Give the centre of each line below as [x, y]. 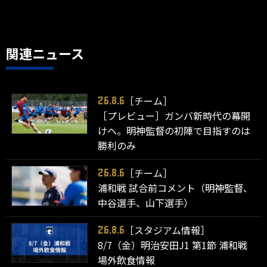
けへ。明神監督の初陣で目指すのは [174, 130]
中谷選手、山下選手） [146, 202]
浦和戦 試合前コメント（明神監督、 [176, 187]
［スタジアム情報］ [167, 230]
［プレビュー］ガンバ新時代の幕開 [174, 115]
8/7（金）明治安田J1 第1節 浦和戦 [173, 245]
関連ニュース [45, 53]
